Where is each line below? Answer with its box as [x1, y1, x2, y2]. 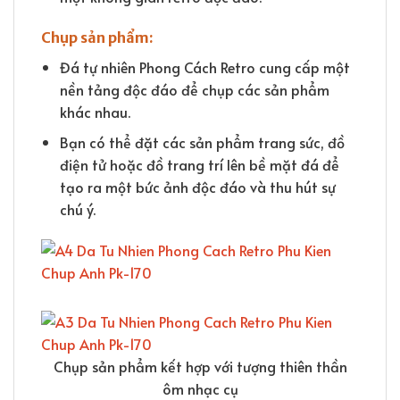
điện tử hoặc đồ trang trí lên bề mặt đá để [59, 154, 339, 175]
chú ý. [59, 199, 96, 220]
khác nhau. [59, 101, 130, 121]
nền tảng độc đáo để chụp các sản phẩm [59, 79, 329, 99]
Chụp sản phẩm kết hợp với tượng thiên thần [53, 356, 347, 377]
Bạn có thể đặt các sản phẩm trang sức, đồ [59, 132, 345, 153]
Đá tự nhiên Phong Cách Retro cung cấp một [59, 56, 350, 77]
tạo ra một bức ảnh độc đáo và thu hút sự [59, 177, 336, 197]
